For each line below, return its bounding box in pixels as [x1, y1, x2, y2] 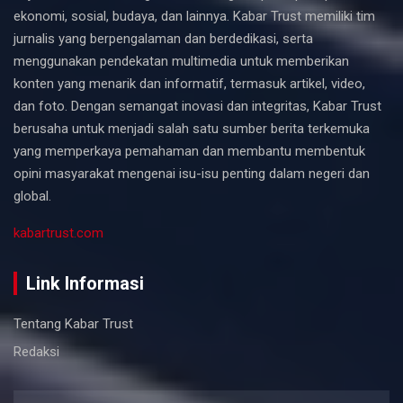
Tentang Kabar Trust [13, 315, 133, 332]
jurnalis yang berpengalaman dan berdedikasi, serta [13, 30, 313, 47]
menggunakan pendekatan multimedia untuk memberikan [13, 52, 349, 69]
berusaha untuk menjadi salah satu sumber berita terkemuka [13, 120, 370, 137]
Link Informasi [26, 272, 144, 294]
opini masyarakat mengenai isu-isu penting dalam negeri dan [13, 165, 370, 182]
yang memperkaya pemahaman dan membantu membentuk [13, 142, 365, 159]
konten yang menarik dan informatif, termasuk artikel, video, [13, 75, 365, 92]
